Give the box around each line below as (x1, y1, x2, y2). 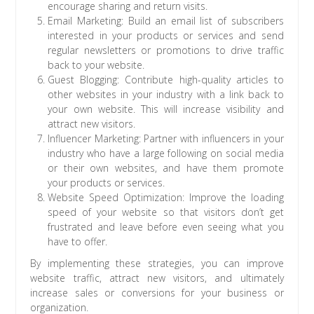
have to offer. (48, 234, 108, 248)
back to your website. (48, 57, 145, 71)
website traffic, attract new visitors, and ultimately (30, 271, 284, 285)
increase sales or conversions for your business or (30, 285, 284, 299)
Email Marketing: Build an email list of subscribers (48, 13, 284, 27)
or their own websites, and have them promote (48, 161, 284, 175)
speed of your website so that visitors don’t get (48, 205, 284, 219)
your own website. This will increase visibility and (48, 102, 284, 116)
